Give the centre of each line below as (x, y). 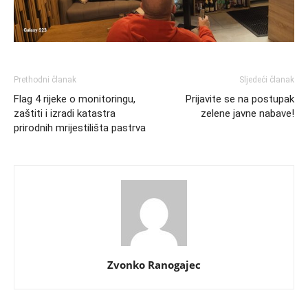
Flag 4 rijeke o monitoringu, (75, 99)
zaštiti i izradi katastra (65, 114)
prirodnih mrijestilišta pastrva (80, 128)
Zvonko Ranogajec (154, 265)
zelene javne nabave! (247, 114)
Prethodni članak (45, 80)
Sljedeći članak (267, 80)
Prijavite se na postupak (240, 99)
